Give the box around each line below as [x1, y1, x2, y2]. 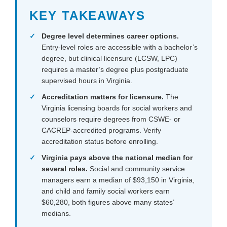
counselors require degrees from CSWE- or [42, 115, 180, 124]
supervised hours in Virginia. [42, 77, 132, 85]
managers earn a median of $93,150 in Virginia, [42, 176, 195, 184]
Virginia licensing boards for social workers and [42, 104, 192, 112]
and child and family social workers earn [42, 187, 170, 196]
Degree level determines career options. [42, 32, 179, 41]
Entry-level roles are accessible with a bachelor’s [42, 43, 198, 52]
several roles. [42, 165, 88, 173]
